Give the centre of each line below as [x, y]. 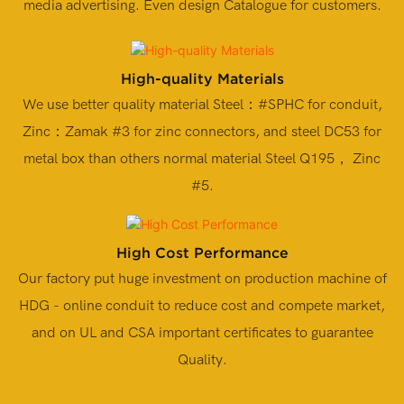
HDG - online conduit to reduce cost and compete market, [202, 306]
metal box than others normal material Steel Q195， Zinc [202, 158]
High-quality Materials [202, 78]
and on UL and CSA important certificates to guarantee [95, 333]
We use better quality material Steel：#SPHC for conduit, [202, 104]
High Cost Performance [202, 253]
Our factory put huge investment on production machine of [202, 279]
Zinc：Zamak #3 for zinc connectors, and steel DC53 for [202, 131]
